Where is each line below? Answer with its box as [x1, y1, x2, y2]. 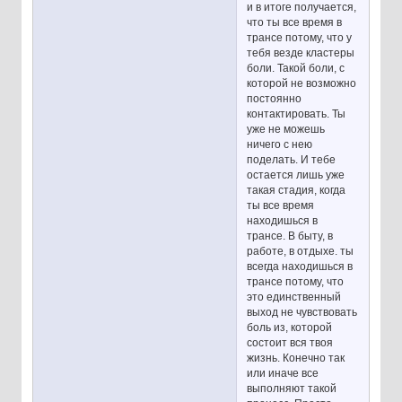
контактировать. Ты [247, 107, 346, 120]
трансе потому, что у [247, 31, 353, 44]
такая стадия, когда [247, 183, 346, 197]
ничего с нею [247, 137, 313, 151]
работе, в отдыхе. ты [247, 244, 354, 258]
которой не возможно [247, 76, 357, 90]
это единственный [247, 290, 342, 303]
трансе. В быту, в [247, 229, 334, 242]
